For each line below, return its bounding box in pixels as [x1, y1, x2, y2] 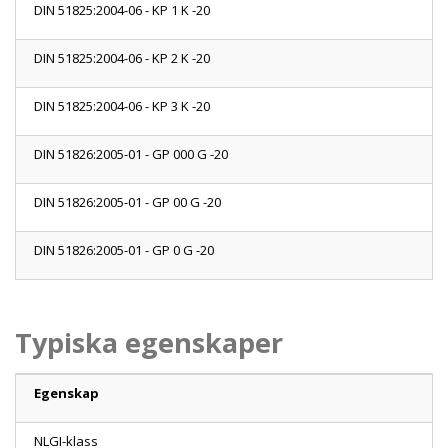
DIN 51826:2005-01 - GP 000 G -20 [34, 145, 228, 164]
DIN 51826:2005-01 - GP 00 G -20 [34, 193, 221, 212]
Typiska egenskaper [15, 324, 283, 362]
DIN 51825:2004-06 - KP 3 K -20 [34, 97, 210, 116]
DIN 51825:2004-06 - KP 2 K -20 [34, 49, 210, 68]
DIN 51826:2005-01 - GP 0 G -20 [34, 241, 214, 260]
